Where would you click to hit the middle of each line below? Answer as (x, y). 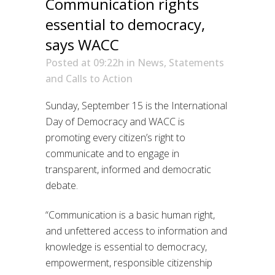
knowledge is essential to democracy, (126, 246)
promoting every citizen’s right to (115, 137)
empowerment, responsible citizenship (129, 262)
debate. (62, 185)
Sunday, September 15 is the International (136, 105)
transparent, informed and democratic (128, 169)
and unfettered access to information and (136, 230)
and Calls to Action (89, 78)
